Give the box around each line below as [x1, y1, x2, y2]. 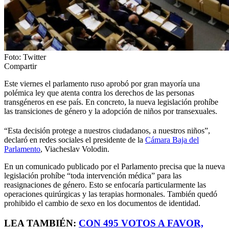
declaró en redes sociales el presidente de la [4, 135, 145, 144]
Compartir [4, 61, 37, 71]
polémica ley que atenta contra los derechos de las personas [4, 88, 194, 97]
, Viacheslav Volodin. [40, 144, 109, 153]
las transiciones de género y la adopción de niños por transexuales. [4, 106, 217, 116]
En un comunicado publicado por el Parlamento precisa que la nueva [4, 162, 225, 171]
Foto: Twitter [4, 52, 46, 61]
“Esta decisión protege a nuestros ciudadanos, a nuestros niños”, [4, 126, 210, 135]
